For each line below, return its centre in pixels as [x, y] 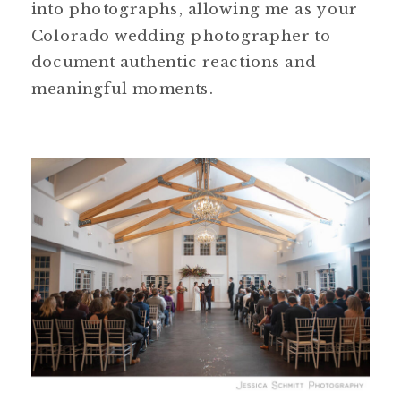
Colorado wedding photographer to [181, 35]
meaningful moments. [123, 88]
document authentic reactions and [174, 62]
